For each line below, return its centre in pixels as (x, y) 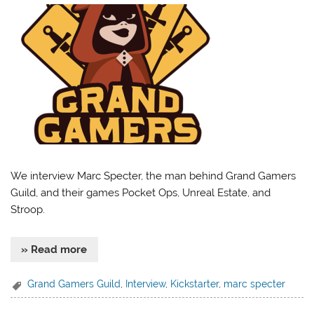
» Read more (54, 249)
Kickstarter (195, 284)
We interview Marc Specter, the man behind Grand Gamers (153, 176)
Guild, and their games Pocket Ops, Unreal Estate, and (141, 193)
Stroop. (28, 210)
